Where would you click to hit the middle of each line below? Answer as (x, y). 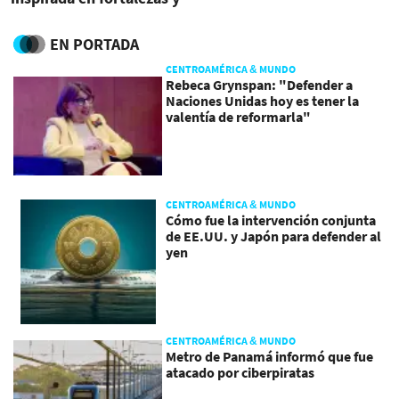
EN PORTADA (94, 44)
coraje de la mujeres (79, 15)
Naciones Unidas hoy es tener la (263, 100)
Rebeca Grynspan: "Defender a (260, 84)
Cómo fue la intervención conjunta (271, 220)
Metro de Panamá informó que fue (270, 356)
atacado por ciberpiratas (240, 372)
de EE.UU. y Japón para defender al (274, 236)
